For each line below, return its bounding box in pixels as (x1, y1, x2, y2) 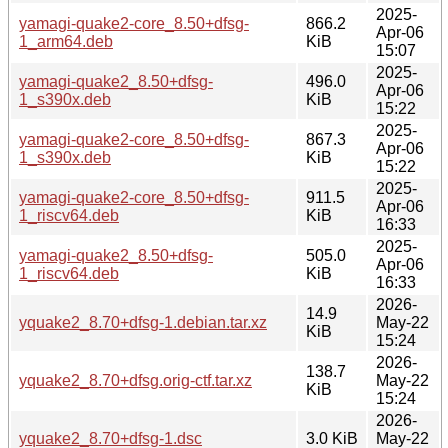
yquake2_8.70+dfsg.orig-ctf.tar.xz (19, 371, 252, 389)
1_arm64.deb (19, 32, 113, 50)
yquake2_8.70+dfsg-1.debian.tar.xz (19, 313, 267, 331)
